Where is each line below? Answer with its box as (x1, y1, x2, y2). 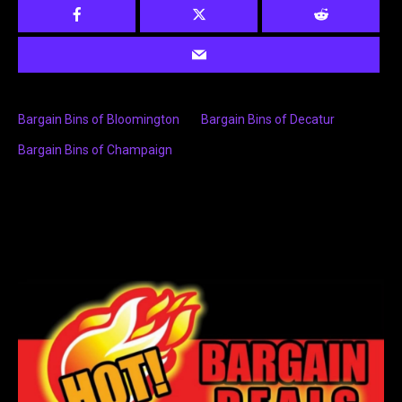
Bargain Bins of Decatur (201, 112, 335, 127)
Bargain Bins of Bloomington (18, 112, 179, 127)
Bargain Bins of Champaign (18, 143, 172, 158)
